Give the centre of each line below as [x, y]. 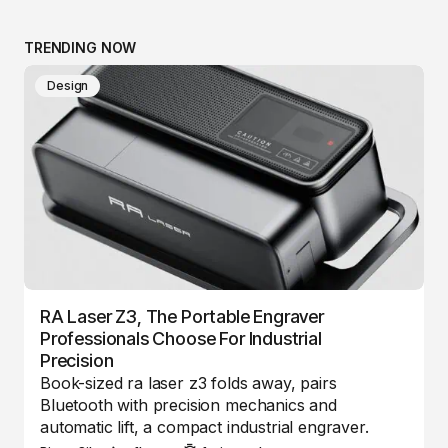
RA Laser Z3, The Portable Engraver [182, 316]
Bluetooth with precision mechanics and [188, 404]
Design [68, 85]
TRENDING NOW [80, 47]
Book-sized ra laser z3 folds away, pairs [188, 382]
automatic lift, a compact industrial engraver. [204, 426]
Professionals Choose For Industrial [181, 338]
